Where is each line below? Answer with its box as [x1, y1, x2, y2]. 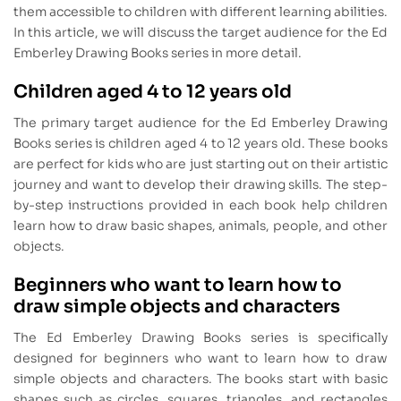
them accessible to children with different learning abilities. [13, 4, 388, 21]
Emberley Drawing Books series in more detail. [13, 45, 302, 62]
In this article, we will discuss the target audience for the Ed [13, 24, 388, 41]
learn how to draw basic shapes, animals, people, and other [13, 218, 388, 235]
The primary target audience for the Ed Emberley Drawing [13, 115, 388, 132]
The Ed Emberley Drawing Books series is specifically [13, 329, 388, 346]
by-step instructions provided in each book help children [13, 197, 388, 214]
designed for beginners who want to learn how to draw [13, 350, 388, 367]
